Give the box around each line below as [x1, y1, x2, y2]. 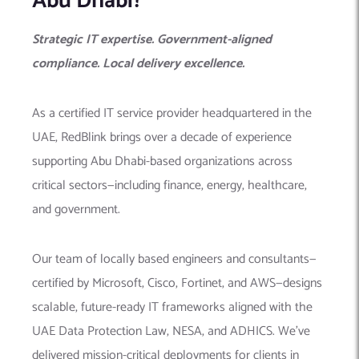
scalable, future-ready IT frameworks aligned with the [32, 296, 313, 319]
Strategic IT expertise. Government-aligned [32, 29, 272, 51]
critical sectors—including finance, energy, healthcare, [32, 175, 307, 197]
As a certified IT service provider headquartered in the [32, 103, 312, 125]
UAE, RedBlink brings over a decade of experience [32, 127, 292, 149]
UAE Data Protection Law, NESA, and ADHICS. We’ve [32, 321, 310, 343]
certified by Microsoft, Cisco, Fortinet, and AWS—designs [32, 272, 322, 295]
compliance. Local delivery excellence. [32, 53, 244, 75]
